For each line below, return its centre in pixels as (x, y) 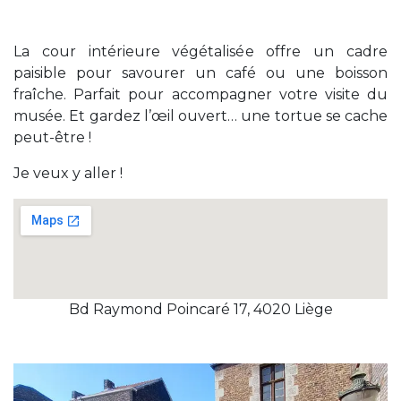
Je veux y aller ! (68, 174)
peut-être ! (52, 138)
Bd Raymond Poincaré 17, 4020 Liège (200, 310)
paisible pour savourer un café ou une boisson (200, 73)
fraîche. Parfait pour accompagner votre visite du (200, 95)
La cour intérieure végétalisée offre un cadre (200, 52)
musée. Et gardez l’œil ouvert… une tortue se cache (200, 116)
